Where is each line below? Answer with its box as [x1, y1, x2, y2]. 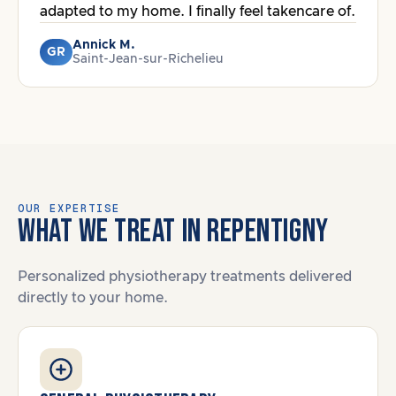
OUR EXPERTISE [18, 202, 120, 216]
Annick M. [72, 39, 135, 51]
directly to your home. [18, 291, 168, 305]
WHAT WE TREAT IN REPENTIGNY [18, 213, 329, 251]
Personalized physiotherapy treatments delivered [18, 270, 352, 284]
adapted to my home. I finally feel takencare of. [40, 4, 355, 19]
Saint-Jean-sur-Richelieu [72, 53, 224, 65]
